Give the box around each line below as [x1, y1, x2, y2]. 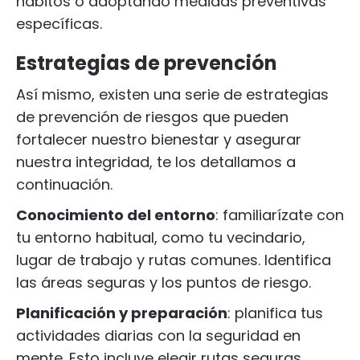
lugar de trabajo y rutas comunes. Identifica [16, 250, 331, 270]
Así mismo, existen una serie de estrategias [16, 84, 329, 104]
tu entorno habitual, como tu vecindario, [16, 227, 305, 247]
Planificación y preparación [16, 303, 227, 323]
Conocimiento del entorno [16, 205, 215, 225]
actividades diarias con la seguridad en [16, 325, 301, 346]
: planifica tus [227, 303, 323, 323]
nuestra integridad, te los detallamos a [16, 152, 296, 172]
